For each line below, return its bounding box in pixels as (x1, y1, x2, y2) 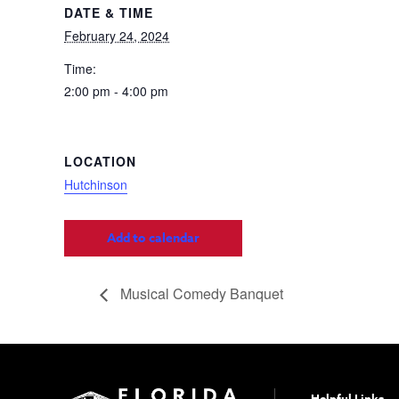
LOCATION (64, 152, 136, 170)
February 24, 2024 (64, 27, 169, 45)
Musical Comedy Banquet (117, 282, 283, 304)
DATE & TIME (64, 4, 153, 21)
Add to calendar (107, 229, 199, 248)
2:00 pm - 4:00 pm (64, 82, 168, 100)
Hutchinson (64, 175, 127, 193)
